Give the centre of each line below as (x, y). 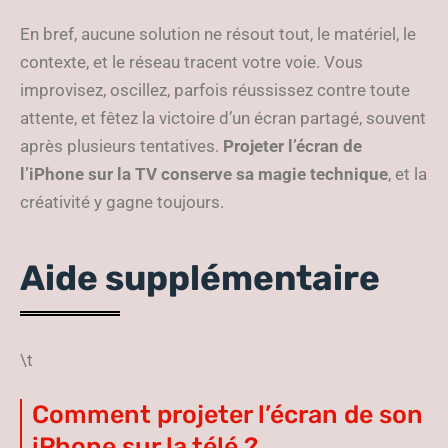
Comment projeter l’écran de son (227, 415)
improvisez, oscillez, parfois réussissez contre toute (215, 90)
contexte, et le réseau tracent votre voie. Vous (191, 62)
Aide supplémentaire (200, 278)
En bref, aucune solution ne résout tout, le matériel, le (218, 34)
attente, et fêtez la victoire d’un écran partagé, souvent (223, 118)
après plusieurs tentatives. (121, 146)
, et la (407, 174)
